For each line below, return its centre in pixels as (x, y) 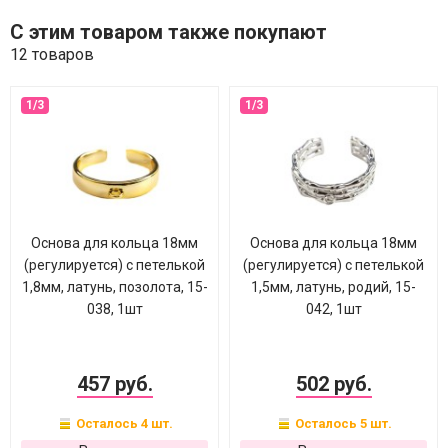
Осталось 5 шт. (341, 423)
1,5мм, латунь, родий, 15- (333, 287)
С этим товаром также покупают (168, 32)
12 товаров (52, 54)
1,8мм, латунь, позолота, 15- (114, 287)
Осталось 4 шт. (122, 423)
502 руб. (333, 384)
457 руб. (114, 384)
